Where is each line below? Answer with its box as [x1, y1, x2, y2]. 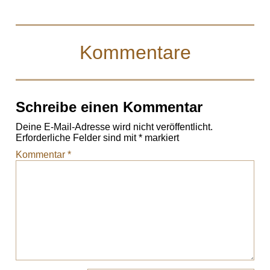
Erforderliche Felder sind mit [16, 133, 139, 143]
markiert [142, 133, 180, 143]
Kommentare [79, 41, 191, 63]
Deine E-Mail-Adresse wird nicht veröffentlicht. [16, 122, 213, 133]
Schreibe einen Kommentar [16, 99, 203, 116]
